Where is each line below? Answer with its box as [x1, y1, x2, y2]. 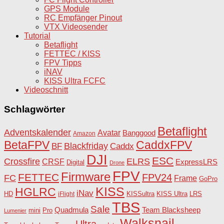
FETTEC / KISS [44, 49, 100, 58]
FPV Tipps [44, 58, 81, 67]
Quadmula [54, 205, 88, 214]
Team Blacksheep [142, 205, 200, 214]
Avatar [97, 127, 120, 137]
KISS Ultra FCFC [44, 76, 105, 85]
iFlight [58, 190, 74, 197]
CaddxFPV [136, 138, 192, 151]
